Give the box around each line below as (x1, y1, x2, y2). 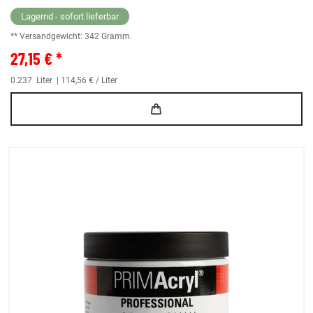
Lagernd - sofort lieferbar (21, 11, 119, 22)
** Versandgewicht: (10, 31, 85, 42)
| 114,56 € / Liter (54, 75, 117, 86)
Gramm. (101, 31, 132, 42)
